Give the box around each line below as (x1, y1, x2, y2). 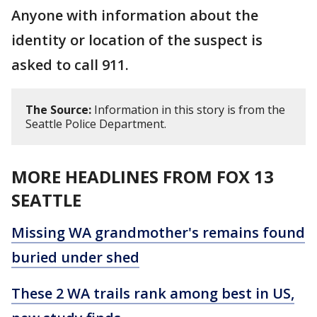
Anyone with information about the (11, 6, 258, 25)
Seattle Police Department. (25, 116, 166, 132)
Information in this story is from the (91, 102, 285, 117)
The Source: (25, 102, 91, 117)
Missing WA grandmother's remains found (11, 223, 305, 242)
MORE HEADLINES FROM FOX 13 (11, 165, 274, 188)
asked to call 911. (11, 55, 129, 74)
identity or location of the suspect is (11, 30, 263, 50)
